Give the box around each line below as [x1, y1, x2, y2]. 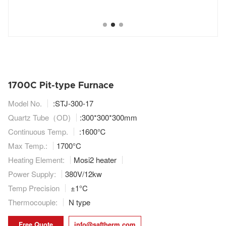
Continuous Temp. [8, 126, 68, 137]
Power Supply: [8, 168, 56, 180]
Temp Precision [8, 183, 60, 194]
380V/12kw [65, 168, 102, 180]
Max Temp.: [8, 140, 47, 151]
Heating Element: [8, 154, 65, 165]
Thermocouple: [8, 197, 58, 208]
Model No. [8, 98, 42, 109]
